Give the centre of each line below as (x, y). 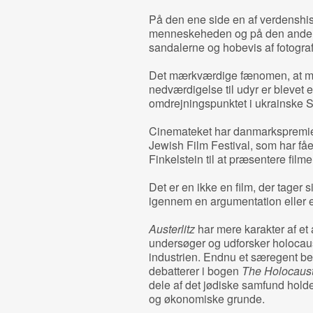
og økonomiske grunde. (206, 299)
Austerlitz (172, 229)
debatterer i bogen (195, 271)
